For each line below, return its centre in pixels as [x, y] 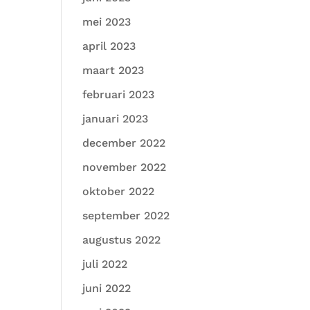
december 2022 [124, 143]
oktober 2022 [119, 191]
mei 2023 [107, 22]
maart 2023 [113, 70]
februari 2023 [119, 94]
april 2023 [109, 46]
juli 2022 [105, 264]
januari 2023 [116, 119]
